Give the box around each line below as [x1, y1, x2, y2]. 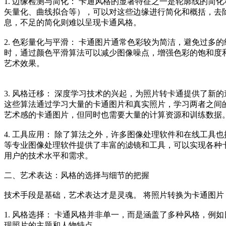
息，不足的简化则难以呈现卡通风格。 [4, 18, 141, 27]
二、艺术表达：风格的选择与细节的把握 [4, 171, 149, 180]
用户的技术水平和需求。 [4, 151, 93, 160]
